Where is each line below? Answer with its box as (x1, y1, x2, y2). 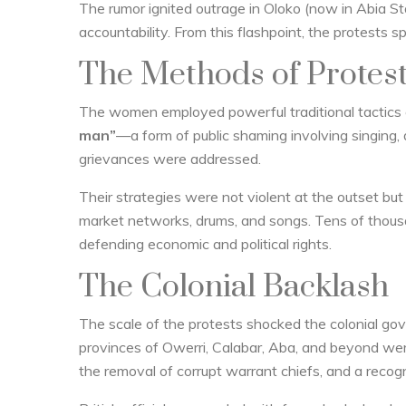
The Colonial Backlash (79, 267, 389, 307)
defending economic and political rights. (79, 235, 332, 253)
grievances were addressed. (79, 150, 261, 168)
